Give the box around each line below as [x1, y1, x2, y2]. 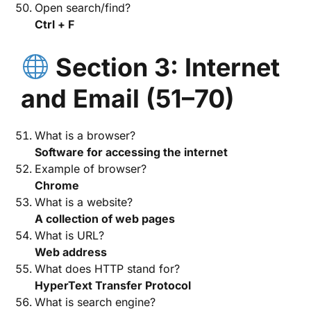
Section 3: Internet [56, 52, 280, 83]
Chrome [35, 178, 79, 192]
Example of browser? [35, 162, 146, 176]
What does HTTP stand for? [35, 262, 180, 276]
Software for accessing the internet [35, 145, 228, 159]
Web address [35, 245, 107, 259]
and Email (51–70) [21, 83, 235, 114]
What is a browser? [35, 128, 135, 142]
